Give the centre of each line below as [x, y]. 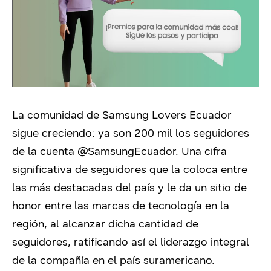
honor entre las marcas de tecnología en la [121, 205]
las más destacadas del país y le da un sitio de [129, 187]
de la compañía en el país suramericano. [113, 260]
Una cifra [204, 151]
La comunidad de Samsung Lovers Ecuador [122, 115]
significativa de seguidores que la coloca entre [130, 169]
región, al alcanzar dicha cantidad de [105, 224]
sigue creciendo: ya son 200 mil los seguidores [131, 133]
